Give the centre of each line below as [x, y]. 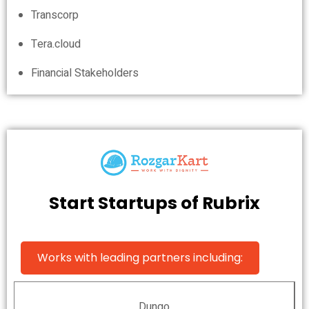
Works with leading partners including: [140, 257]
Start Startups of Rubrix [154, 203]
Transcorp [55, 15]
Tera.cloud [56, 44]
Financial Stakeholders [85, 73]
